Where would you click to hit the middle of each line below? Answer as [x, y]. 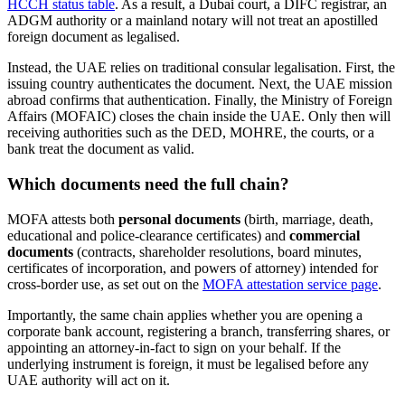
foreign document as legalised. [94, 37]
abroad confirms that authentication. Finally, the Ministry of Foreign [200, 100]
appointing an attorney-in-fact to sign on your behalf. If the [174, 347]
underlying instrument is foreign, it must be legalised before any [188, 363]
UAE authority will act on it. [89, 380]
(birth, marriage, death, [307, 219]
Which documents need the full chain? [148, 184]
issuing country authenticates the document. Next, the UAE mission [200, 84]
